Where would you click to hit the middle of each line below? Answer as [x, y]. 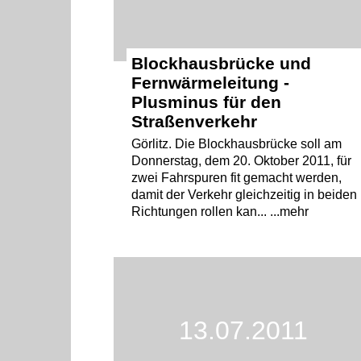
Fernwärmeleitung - [211, 82]
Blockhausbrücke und [222, 63]
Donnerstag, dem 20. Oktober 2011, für [242, 160]
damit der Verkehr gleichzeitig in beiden [245, 194]
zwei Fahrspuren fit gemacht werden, [237, 177]
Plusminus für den [207, 102]
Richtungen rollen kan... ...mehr [220, 211]
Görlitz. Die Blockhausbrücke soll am [237, 143]
